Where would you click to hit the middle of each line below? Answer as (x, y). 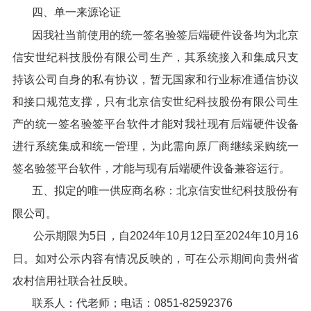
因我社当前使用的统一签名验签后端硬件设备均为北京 (165, 35)
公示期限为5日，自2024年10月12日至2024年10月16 (166, 236)
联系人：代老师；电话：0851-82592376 (132, 303)
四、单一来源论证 (76, 12)
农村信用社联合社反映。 (73, 280)
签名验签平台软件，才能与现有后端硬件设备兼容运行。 (151, 169)
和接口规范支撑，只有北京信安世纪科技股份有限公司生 (155, 102)
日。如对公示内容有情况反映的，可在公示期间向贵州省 (155, 258)
